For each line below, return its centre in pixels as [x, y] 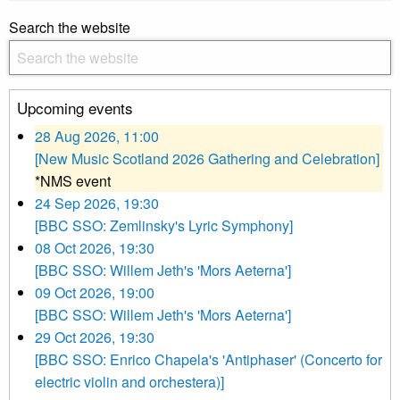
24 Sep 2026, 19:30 [97, 204]
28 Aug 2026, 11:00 [97, 137]
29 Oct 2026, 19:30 [95, 337]
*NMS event [73, 181]
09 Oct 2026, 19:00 [95, 293]
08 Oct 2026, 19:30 [95, 248]
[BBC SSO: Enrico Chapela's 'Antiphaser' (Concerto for [208, 360]
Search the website [70, 28]
